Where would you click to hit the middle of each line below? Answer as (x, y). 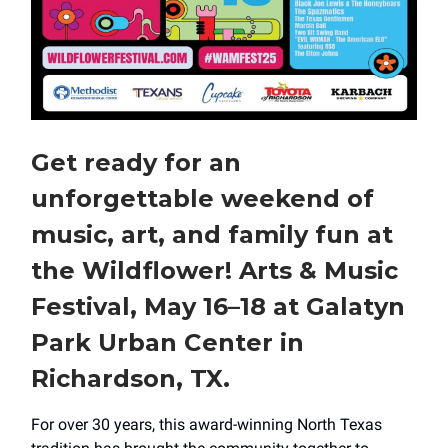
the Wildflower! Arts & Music (214, 270)
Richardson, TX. (130, 378)
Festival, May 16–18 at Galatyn (218, 306)
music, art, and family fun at (212, 234)
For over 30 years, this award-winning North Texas (206, 424)
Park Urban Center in (167, 342)
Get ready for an (136, 162)
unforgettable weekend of (202, 198)
